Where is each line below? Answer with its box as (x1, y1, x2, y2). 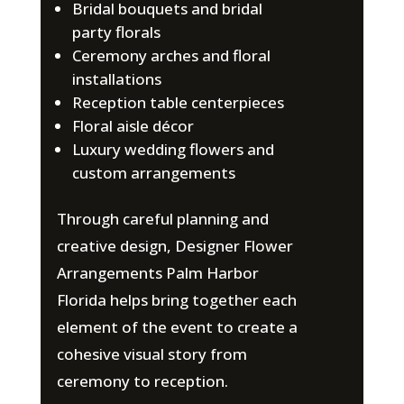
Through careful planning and (56, 208, 269, 230)
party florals (71, 22, 161, 43)
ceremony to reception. (56, 371, 228, 392)
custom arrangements (71, 162, 235, 184)
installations (71, 69, 161, 90)
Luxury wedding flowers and (71, 139, 274, 161)
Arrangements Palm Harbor (56, 262, 259, 284)
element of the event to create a (56, 317, 298, 338)
